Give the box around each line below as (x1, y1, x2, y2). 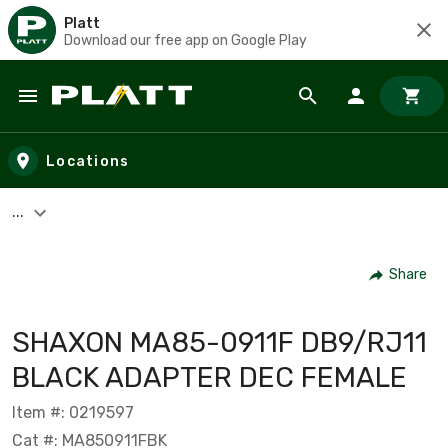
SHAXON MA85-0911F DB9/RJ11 (12, 325, 427, 359)
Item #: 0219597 (12, 402, 134, 422)
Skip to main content (19, 104, 192, 127)
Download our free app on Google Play (64, 31, 307, 49)
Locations (46, 152, 130, 170)
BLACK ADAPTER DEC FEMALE (12, 360, 407, 394)
